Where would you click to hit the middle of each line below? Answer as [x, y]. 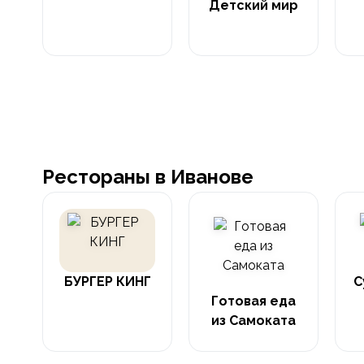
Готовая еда [253, 301]
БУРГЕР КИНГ [107, 282]
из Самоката [253, 321]
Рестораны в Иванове [148, 177]
